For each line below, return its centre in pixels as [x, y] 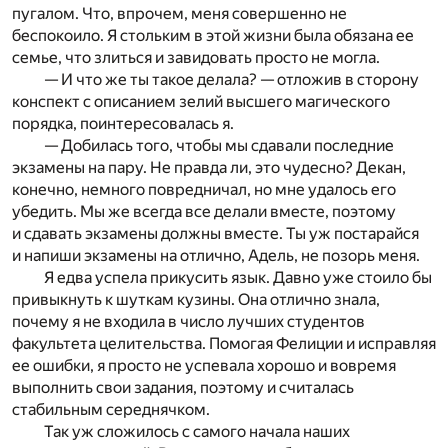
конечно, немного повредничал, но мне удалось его [204, 189]
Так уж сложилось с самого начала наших [197, 431]
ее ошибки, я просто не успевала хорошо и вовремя [204, 365]
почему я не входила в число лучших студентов [188, 321]
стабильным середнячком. [111, 409]
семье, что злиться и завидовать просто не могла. [196, 57]
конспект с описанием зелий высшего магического [201, 101]
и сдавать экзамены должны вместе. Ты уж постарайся [215, 233]
